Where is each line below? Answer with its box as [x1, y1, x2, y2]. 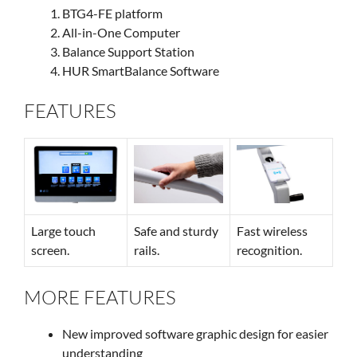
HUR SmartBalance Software [62, 62, 219, 78]
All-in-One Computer [62, 24, 180, 40]
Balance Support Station [62, 43, 194, 59]
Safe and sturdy [134, 222, 218, 238]
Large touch [31, 222, 96, 238]
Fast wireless [237, 222, 308, 238]
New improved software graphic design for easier [62, 325, 328, 341]
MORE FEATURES [24, 284, 176, 309]
